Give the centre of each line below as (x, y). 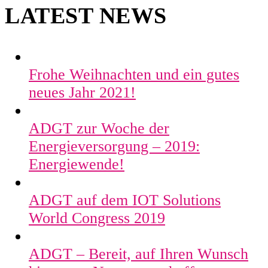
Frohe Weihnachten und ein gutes (134, 75)
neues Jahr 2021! (82, 93)
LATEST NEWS (86, 16)
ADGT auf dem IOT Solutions (125, 200)
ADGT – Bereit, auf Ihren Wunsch (138, 254)
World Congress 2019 (97, 218)
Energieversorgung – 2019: (114, 147)
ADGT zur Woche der (99, 129)
